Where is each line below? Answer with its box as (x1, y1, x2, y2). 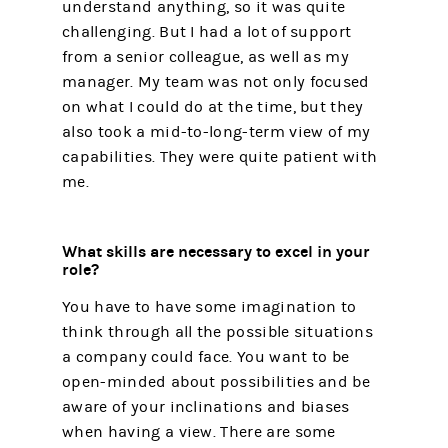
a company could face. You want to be (62, 347, 350, 366)
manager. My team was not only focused (62, 72, 370, 91)
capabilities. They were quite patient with (62, 147, 378, 166)
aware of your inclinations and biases (62, 397, 350, 416)
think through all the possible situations (62, 322, 373, 341)
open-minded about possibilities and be (62, 372, 370, 391)
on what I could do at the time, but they (62, 97, 364, 116)
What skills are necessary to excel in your (62, 241, 371, 261)
